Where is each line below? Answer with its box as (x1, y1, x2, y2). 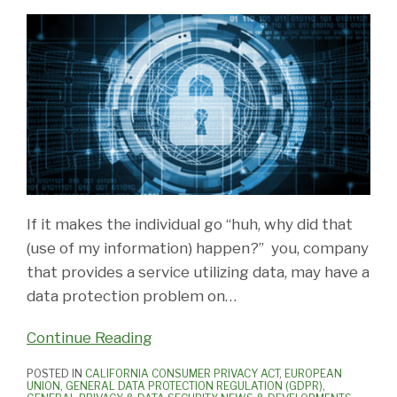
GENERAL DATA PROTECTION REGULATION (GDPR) (66, 379, 323, 393)
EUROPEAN (284, 367, 342, 381)
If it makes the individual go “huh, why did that (27, 215, 353, 234)
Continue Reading (27, 329, 152, 347)
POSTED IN (27, 367, 85, 381)
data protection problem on (27, 287, 225, 306)
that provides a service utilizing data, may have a (27, 263, 370, 282)
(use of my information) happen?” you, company (27, 239, 369, 258)
